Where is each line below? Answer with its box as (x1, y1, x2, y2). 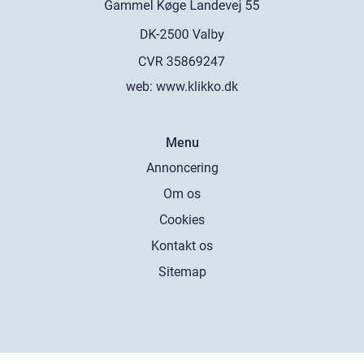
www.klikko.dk (156, 79, 238, 95)
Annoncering (145, 160, 219, 176)
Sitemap (158, 264, 206, 280)
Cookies (159, 212, 205, 228)
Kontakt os (151, 238, 213, 254)
